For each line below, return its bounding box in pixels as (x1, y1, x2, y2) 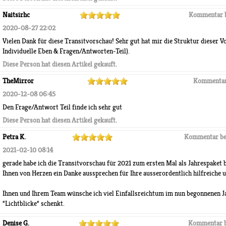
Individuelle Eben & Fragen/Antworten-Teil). (3, 47, 130, 55)
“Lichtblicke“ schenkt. (3, 199, 65, 208)
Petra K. (3, 133, 26, 141)
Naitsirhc (3, 11, 30, 19)
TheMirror (3, 77, 34, 85)
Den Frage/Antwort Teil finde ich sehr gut (3, 103, 122, 111)
